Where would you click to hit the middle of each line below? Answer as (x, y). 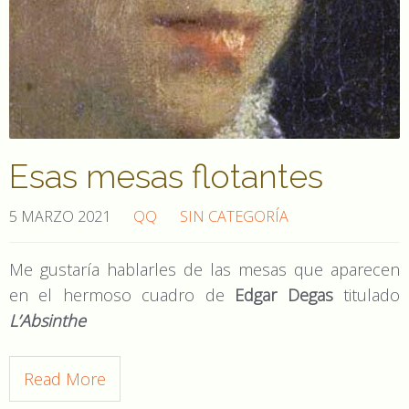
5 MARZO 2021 (60, 216)
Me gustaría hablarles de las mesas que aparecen (204, 269)
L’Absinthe (47, 320)
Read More (65, 378)
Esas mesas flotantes (166, 176)
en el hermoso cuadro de (122, 294)
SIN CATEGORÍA (234, 216)
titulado (367, 294)
